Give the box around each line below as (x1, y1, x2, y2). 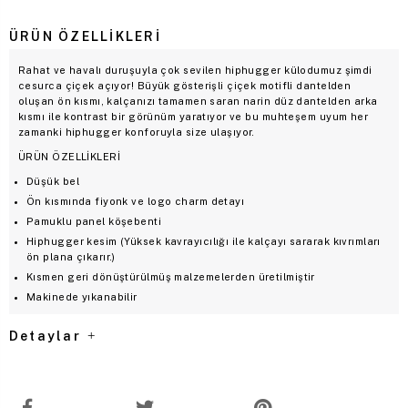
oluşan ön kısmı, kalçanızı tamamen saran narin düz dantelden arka (18, 95, 378, 107)
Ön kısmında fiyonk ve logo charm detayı (26, 195, 245, 207)
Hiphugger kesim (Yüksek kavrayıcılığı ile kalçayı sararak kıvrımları (26, 235, 381, 247)
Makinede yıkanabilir (26, 291, 138, 302)
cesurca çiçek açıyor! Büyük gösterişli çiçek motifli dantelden (18, 79, 352, 91)
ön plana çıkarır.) (26, 250, 116, 262)
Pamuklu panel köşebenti (26, 215, 162, 227)
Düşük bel (26, 175, 79, 187)
